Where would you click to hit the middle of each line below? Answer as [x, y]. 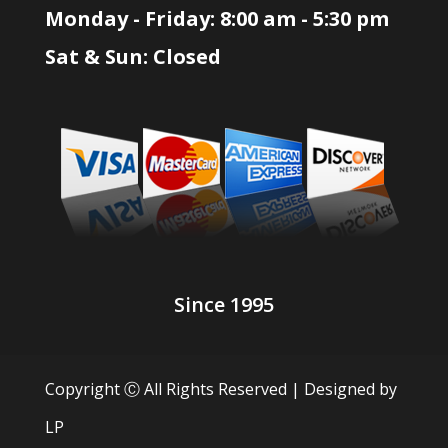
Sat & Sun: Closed [132, 57]
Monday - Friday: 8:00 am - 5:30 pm [216, 19]
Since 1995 [223, 305]
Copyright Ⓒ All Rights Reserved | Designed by [220, 389]
